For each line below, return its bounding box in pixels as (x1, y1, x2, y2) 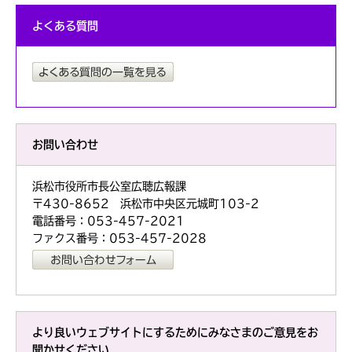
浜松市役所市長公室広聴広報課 (32, 181, 186, 192)
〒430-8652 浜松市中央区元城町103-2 (32, 198, 259, 210)
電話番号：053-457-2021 (32, 215, 185, 227)
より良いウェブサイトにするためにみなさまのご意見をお (32, 327, 318, 339)
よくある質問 (32, 20, 98, 31)
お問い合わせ (32, 139, 98, 151)
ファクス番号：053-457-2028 (32, 233, 207, 244)
